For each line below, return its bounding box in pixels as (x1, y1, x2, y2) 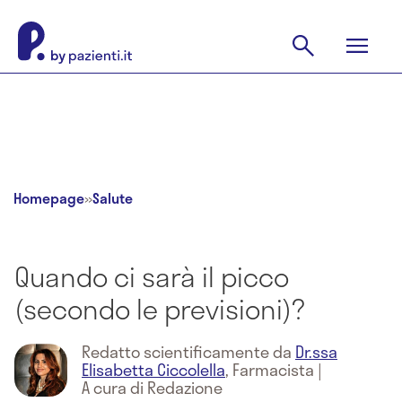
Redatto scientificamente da (82, 339, 295, 364)
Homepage (13, 187, 84, 209)
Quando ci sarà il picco (14, 256, 289, 297)
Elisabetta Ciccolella (82, 357, 225, 382)
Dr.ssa (295, 339, 337, 364)
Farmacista (232, 357, 314, 382)
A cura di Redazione (82, 375, 223, 400)
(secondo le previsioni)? (14, 288, 305, 329)
